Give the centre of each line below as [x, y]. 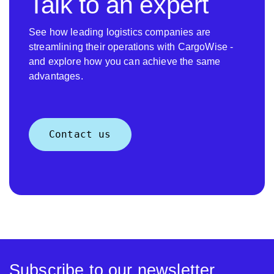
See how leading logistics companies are [120, 32]
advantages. [56, 76]
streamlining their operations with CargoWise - [131, 47]
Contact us [80, 135]
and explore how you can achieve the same [125, 62]
